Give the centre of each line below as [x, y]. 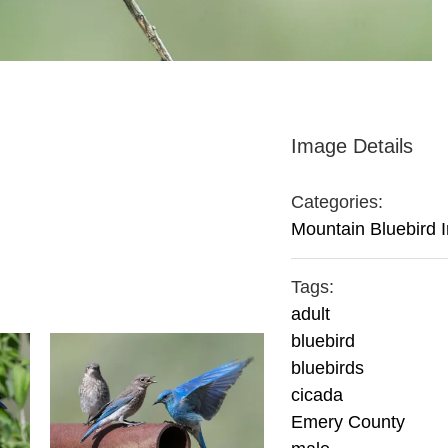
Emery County [348, 422]
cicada [317, 395]
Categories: [337, 202]
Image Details [352, 146]
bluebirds [328, 368]
